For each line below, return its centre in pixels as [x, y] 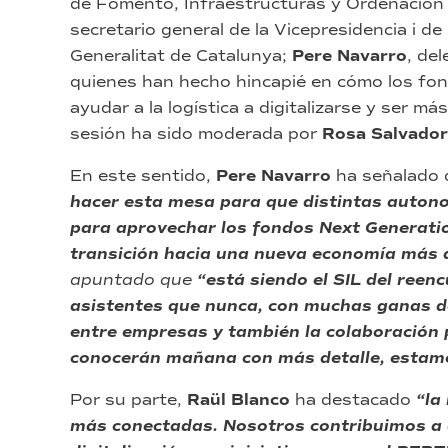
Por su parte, [128, 400]
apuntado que [131, 280]
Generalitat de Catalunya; [178, 56]
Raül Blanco [241, 400]
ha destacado [355, 400]
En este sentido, [140, 176]
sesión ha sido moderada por [196, 134]
